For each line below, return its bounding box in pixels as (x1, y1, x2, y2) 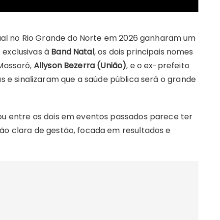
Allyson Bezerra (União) (33, 60, 127, 72)
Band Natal (51, 46, 94, 58)
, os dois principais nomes (94, 46, 193, 58)
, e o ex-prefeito (126, 60, 190, 72)
